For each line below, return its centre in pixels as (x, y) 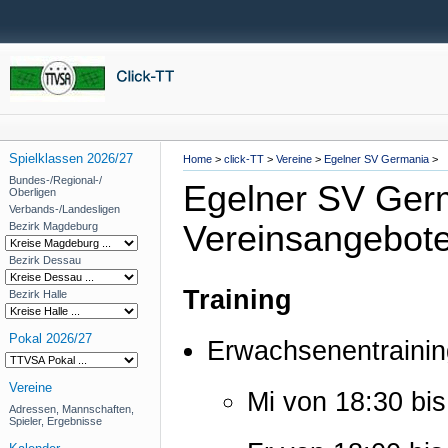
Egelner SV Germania (376, 159)
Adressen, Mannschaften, (71, 409)
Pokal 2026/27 (50, 338)
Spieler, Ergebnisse (55, 421)
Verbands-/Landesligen (64, 209)
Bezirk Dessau (45, 260)
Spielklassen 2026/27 (71, 158)
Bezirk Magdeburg (53, 226)
